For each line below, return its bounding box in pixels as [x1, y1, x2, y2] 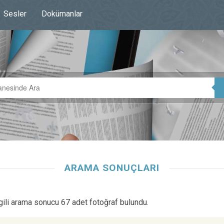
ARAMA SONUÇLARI [64, 162, 159, 173]
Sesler [3, 9, 26, 18]
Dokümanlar [41, 9, 82, 18]
